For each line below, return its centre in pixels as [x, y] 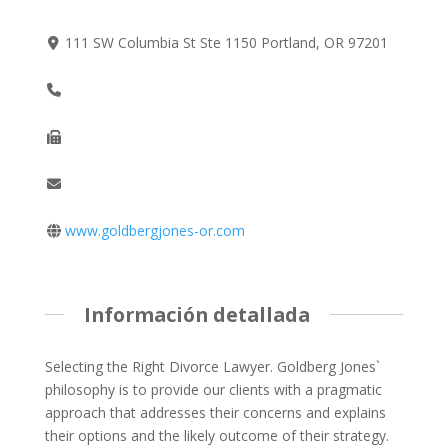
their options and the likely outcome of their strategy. [216, 436]
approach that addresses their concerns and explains [215, 413]
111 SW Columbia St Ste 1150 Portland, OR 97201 [227, 42]
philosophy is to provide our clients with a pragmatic [213, 390]
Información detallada [196, 314]
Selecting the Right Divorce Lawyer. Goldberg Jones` [212, 367]
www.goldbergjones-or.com [155, 230]
